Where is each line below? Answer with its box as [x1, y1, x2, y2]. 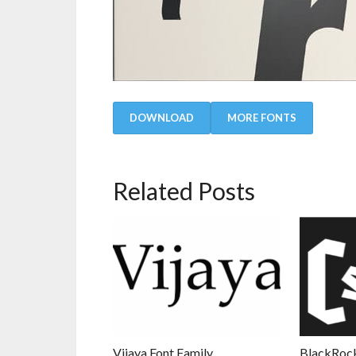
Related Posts [113, 176, 255, 205]
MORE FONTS [227, 111, 296, 124]
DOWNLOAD [130, 111, 194, 124]
